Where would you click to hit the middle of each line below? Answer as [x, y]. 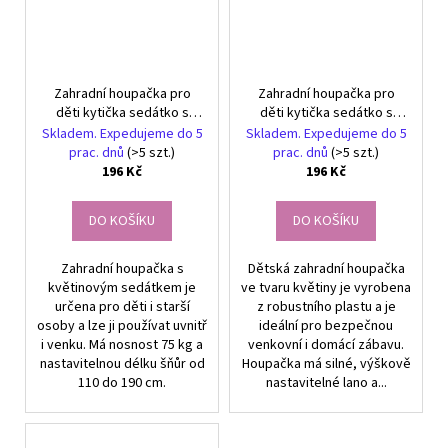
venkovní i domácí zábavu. [326, 345]
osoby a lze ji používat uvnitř [122, 326]
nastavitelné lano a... [326, 383]
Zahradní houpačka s [122, 269]
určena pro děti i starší [122, 307]
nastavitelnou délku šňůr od [122, 364]
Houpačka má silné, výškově [326, 364]
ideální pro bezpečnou [326, 326]
